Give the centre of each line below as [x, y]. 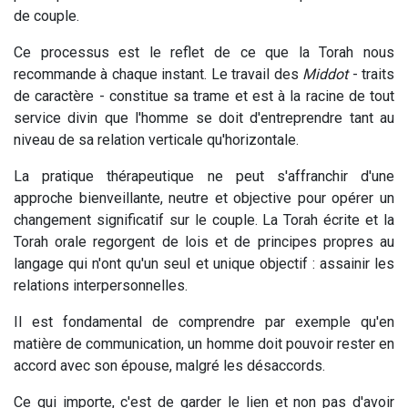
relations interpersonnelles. [101, 285]
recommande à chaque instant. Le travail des [158, 74]
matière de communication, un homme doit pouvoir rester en [204, 343]
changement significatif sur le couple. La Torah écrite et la [204, 219]
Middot [326, 74]
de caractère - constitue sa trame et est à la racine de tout [204, 96]
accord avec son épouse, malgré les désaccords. [171, 365]
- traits [372, 74]
